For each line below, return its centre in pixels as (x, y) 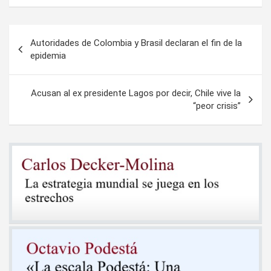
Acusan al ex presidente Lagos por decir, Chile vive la (136, 93)
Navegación (49, 34)
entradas (38, 72)
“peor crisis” (217, 106)
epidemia (48, 55)
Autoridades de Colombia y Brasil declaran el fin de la (136, 43)
